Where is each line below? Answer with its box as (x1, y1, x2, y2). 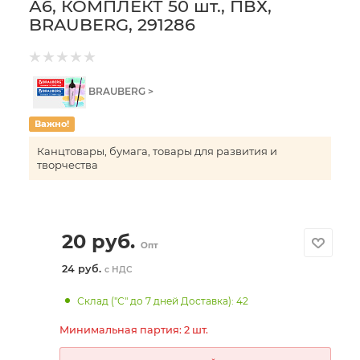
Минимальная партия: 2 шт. (59, 323, 208, 336)
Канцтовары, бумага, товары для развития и (37, 145, 277, 157)
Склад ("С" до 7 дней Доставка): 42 (77, 294, 249, 307)
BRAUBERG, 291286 (29, 14, 195, 35)
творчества (37, 158, 98, 171)
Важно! (34, 118, 69, 129)
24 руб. (61, 262, 104, 275)
